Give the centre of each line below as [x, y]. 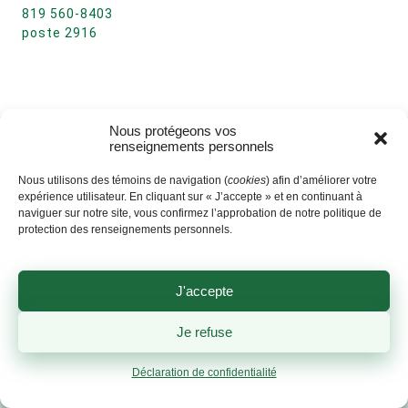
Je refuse [204, 331]
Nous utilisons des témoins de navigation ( [123, 180]
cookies [247, 180]
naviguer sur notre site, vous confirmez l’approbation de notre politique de [200, 213]
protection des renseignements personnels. [125, 229]
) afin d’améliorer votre [321, 180]
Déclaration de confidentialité [204, 372]
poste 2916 [60, 33]
